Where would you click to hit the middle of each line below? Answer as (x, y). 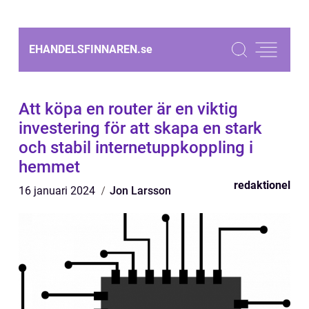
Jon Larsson (140, 191)
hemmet (49, 167)
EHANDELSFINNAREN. (85, 49)
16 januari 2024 (58, 191)
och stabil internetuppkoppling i (136, 148)
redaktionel (262, 185)
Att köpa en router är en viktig (128, 109)
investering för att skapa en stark (140, 128)
